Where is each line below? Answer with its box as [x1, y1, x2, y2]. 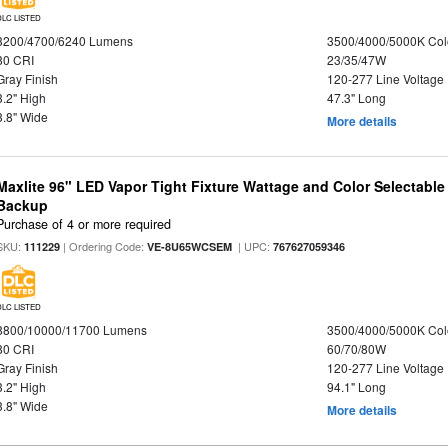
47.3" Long [326, 89, 386, 106]
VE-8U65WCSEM [147, 239, 233, 255]
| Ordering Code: [60, 238, 148, 255]
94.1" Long [326, 378, 386, 396]
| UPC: [232, 238, 274, 255]
